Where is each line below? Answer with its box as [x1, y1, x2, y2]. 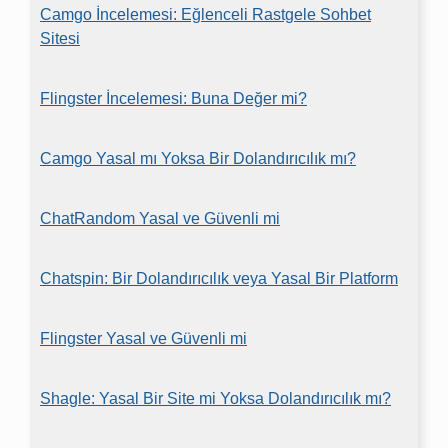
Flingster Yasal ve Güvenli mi [40, 330, 247, 347]
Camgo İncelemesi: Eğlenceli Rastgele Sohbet [40, 6, 371, 23]
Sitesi [40, 30, 80, 47]
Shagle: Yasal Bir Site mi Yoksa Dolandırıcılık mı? [40, 390, 391, 407]
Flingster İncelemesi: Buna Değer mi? [40, 90, 307, 107]
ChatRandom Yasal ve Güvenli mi [40, 210, 280, 227]
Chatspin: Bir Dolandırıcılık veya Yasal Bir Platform [40, 270, 398, 287]
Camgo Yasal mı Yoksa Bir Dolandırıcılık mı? [40, 150, 356, 167]
